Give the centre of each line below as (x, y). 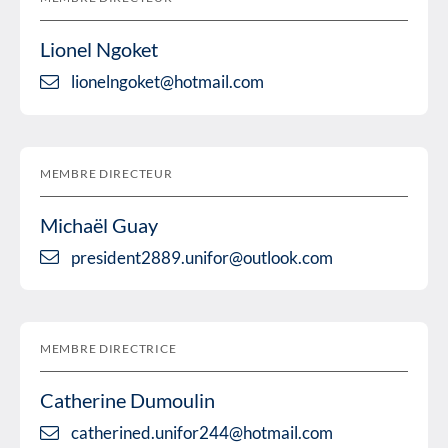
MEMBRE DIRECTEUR (106, 173)
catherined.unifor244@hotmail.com (202, 433)
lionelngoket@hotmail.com (167, 82)
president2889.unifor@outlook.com (202, 257)
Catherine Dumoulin (127, 400)
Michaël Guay (99, 224)
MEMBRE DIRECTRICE (108, 349)
